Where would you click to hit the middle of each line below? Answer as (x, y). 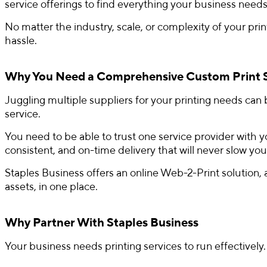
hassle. (21, 41)
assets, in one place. (51, 187)
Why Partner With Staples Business (102, 223)
